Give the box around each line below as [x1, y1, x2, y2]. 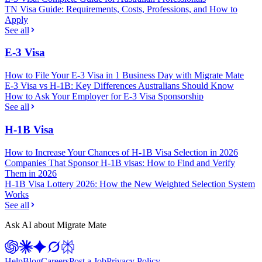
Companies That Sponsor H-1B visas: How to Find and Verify [5, 157, 235, 168]
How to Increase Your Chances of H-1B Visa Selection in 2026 [5, 147, 238, 157]
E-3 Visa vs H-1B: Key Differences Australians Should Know [5, 81, 234, 91]
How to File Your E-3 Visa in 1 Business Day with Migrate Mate [5, 70, 244, 81]
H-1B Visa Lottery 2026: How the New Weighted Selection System [5, 178, 255, 189]
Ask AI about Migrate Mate [5, 219, 106, 230]
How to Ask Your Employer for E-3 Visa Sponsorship [5, 91, 204, 102]
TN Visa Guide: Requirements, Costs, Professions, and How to [5, 4, 237, 14]
